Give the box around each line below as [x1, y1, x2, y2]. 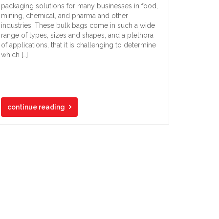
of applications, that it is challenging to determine [1, 41, 156, 49]
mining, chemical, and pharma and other [1, 12, 128, 20]
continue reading [7, 103, 65, 111]
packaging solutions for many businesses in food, [1, 2, 158, 10]
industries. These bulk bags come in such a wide [1, 22, 155, 29]
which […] [1, 51, 28, 59]
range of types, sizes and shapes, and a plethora [1, 31, 153, 39]
